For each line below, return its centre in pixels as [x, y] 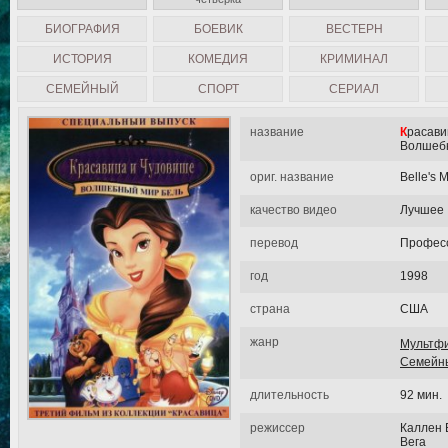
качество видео [293, 210]
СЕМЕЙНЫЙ [82, 89]
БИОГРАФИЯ [82, 29]
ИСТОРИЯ [82, 59]
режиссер [277, 428]
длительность [289, 395]
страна [270, 309]
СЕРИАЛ [354, 89]
